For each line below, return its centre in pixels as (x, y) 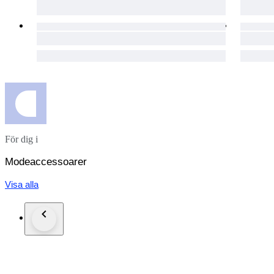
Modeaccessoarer (46, 162)
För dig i (21, 139)
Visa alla (22, 185)
